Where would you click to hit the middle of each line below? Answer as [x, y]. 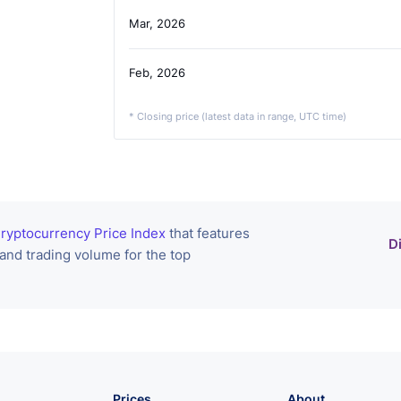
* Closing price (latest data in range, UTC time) [237, 117]
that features [208, 234]
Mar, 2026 [157, 24]
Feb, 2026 [157, 73]
